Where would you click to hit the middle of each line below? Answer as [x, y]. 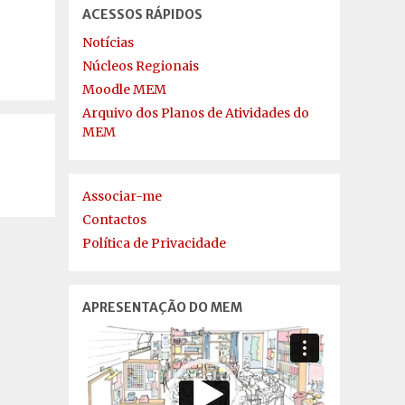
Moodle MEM [124, 89]
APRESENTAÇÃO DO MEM [162, 307]
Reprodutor [118, 334]
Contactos [114, 220]
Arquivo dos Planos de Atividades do [196, 113]
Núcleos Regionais [141, 66]
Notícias [108, 42]
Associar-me [122, 196]
